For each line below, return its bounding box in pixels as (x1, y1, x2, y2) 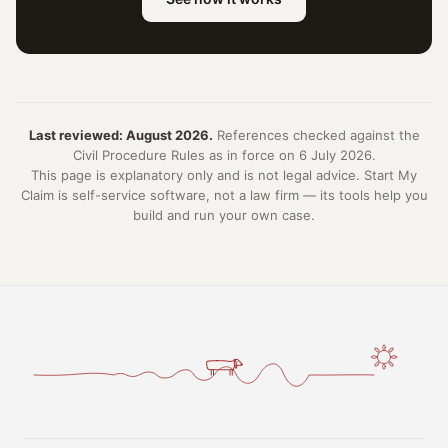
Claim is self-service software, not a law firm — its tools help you (20, 187, 428, 203)
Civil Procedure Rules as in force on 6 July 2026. (72, 147, 376, 163)
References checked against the (212, 127, 420, 143)
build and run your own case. (133, 207, 315, 223)
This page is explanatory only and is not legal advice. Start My (31, 167, 417, 183)
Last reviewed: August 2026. (28, 127, 213, 143)
